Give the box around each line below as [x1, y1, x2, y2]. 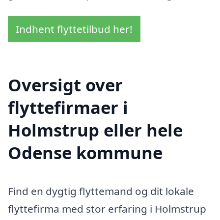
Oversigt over [8, 73, 123, 97]
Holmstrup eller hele [8, 118, 183, 142]
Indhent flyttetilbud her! [16, 22, 133, 36]
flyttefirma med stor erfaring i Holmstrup [8, 202, 206, 216]
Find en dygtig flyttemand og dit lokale [8, 184, 194, 198]
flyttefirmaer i [8, 96, 128, 119]
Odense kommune [8, 141, 163, 165]
